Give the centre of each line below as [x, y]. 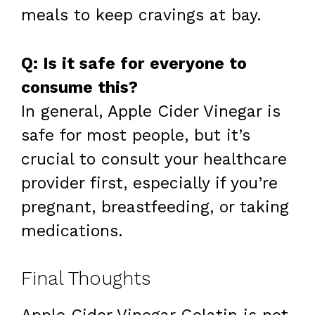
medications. [72, 231]
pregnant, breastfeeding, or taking [155, 207]
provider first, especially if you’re [149, 183]
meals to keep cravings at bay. [141, 15]
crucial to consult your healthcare [154, 159]
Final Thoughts [86, 279]
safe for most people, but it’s [136, 135]
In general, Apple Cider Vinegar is [151, 111]
